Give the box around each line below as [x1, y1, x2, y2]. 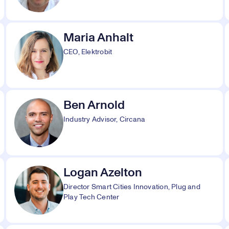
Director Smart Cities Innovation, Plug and [63, 184, 200, 191]
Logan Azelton [63, 167, 142, 179]
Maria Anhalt [63, 32, 133, 44]
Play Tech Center [63, 194, 120, 201]
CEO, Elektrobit [63, 49, 112, 56]
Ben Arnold [63, 99, 125, 111]
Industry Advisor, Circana [63, 116, 146, 123]
